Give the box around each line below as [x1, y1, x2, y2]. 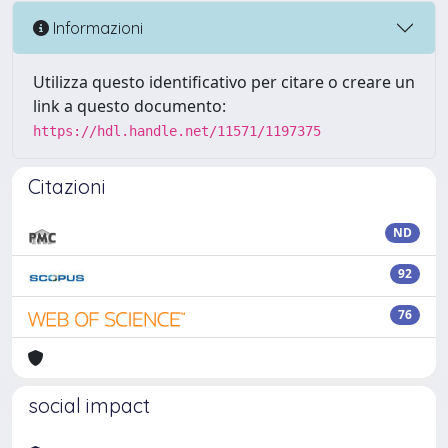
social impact [28, 393, 150, 418]
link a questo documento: [33, 95, 226, 117]
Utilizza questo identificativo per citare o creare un [33, 71, 415, 93]
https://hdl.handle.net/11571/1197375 [33, 123, 321, 139]
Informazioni [49, 17, 143, 38]
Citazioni [28, 174, 106, 199]
